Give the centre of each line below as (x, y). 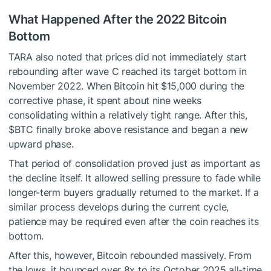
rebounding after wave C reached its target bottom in (128, 71)
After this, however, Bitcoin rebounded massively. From (130, 255)
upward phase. (41, 144)
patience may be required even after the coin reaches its (134, 221)
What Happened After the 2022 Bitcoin (118, 19)
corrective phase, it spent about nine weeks (105, 100)
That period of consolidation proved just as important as (134, 163)
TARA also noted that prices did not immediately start (128, 57)
